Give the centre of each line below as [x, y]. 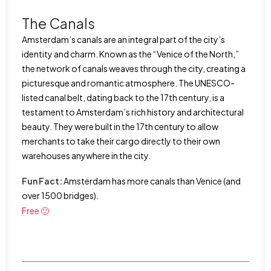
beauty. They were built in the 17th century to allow [120, 126]
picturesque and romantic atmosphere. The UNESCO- [128, 83]
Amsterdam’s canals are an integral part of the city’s [123, 39]
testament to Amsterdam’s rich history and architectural [133, 112]
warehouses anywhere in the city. [86, 155]
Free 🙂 [35, 211]
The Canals [58, 23]
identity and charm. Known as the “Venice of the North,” [130, 54]
